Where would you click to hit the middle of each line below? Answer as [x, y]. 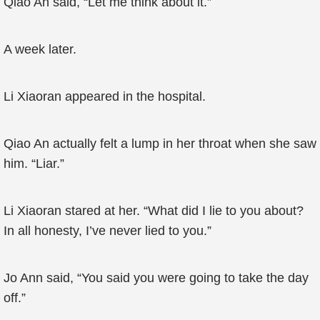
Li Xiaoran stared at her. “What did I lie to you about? [154, 211]
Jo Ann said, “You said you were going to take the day [156, 278]
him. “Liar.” [34, 164]
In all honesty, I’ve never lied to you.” [107, 231]
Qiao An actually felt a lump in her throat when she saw [160, 144]
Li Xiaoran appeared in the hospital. [105, 96]
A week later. [40, 49]
